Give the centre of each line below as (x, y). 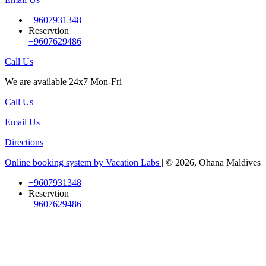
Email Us (22, 122)
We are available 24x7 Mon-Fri (63, 82)
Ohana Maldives (230, 163)
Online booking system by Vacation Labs (83, 163)
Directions (24, 142)
